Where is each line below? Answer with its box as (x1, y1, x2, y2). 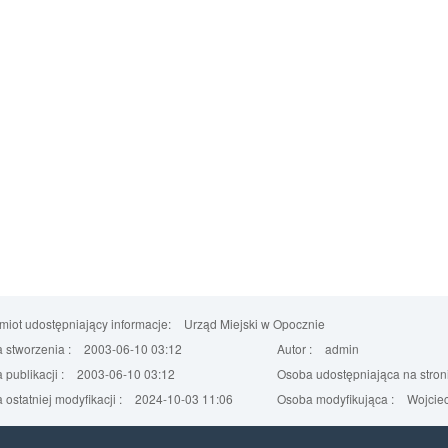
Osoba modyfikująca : (276, 390, 394, 408)
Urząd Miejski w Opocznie (183, 315, 325, 333)
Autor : (276, 340, 312, 358)
